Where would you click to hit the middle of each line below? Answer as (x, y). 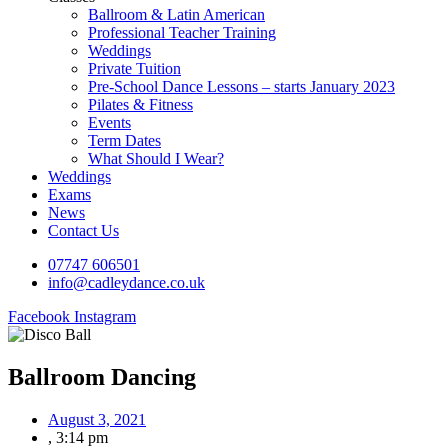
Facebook (39, 316)
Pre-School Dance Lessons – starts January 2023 (241, 86)
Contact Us (83, 230)
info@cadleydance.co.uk (126, 282)
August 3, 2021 (97, 419)
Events (109, 122)
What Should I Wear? (156, 158)
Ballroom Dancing (102, 376)
